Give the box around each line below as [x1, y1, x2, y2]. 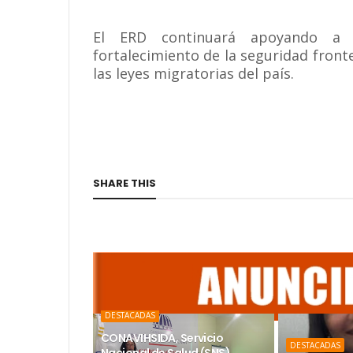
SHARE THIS [93, 176, 156, 191]
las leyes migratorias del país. [93, 64, 294, 83]
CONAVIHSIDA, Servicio [101, 330, 224, 346]
